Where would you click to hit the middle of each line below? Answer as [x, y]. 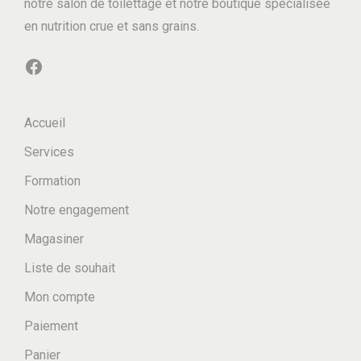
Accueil [45, 122]
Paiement [51, 326]
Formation [52, 180]
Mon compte [60, 297]
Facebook [29, 66]
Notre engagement [77, 210]
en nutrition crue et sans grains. [112, 26]
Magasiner [54, 239]
